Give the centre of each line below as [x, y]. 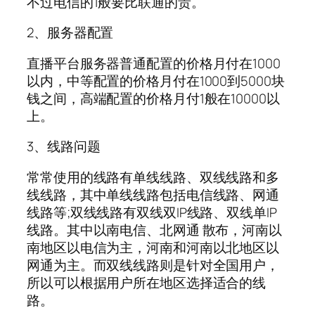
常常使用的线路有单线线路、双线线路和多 [153, 177]
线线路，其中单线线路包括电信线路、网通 [153, 194]
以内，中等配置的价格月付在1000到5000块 [156, 81]
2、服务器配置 [70, 33]
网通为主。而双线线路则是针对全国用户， [153, 265]
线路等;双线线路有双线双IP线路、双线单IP [152, 212]
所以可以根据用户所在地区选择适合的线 [147, 282]
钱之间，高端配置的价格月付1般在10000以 [153, 98]
